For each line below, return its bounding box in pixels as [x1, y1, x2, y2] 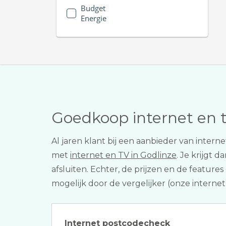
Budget [80, 3, 105, 13]
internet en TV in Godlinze [70, 150, 177, 160]
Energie [80, 13, 106, 23]
